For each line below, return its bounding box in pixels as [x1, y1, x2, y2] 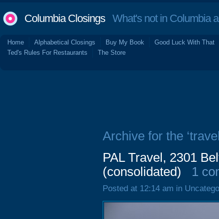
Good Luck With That [154, 39, 215, 46]
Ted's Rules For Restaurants [7, 49, 88, 56]
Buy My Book [106, 39, 144, 46]
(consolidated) [103, 165, 181, 178]
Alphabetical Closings [34, 39, 95, 46]
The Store [98, 49, 126, 56]
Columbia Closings [24, 12, 105, 24]
